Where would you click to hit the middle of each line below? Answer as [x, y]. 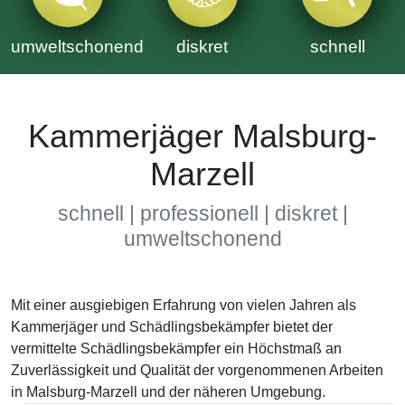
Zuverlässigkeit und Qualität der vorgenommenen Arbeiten [197, 370]
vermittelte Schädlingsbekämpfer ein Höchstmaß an [176, 348]
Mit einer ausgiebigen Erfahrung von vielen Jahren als [184, 305]
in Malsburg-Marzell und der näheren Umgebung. [168, 392]
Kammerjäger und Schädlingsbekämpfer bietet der [172, 327]
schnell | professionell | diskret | [202, 213]
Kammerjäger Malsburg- [202, 137]
